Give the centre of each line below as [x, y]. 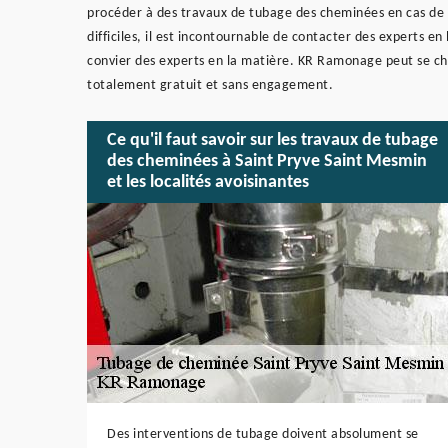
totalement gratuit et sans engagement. [210, 85]
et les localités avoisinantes [208, 183]
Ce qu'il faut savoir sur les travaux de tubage [272, 141]
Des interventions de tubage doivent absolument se [263, 434]
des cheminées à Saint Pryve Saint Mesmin [267, 162]
